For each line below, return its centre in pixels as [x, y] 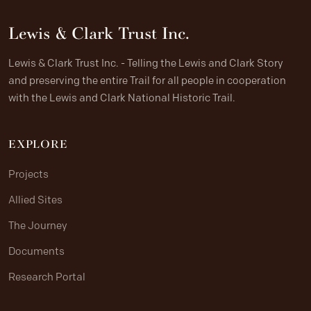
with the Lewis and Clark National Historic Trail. [122, 98]
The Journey [38, 226]
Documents [36, 252]
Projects [28, 175]
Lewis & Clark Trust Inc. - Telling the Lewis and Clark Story [146, 64]
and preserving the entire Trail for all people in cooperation [147, 81]
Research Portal [47, 277]
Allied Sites [35, 200]
